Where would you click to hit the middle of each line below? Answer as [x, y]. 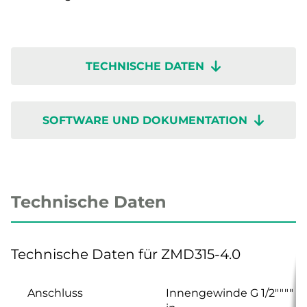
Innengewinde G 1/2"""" [230, 293]
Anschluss [55, 293]
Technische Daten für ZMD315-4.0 [126, 254]
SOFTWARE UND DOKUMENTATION [145, 120]
